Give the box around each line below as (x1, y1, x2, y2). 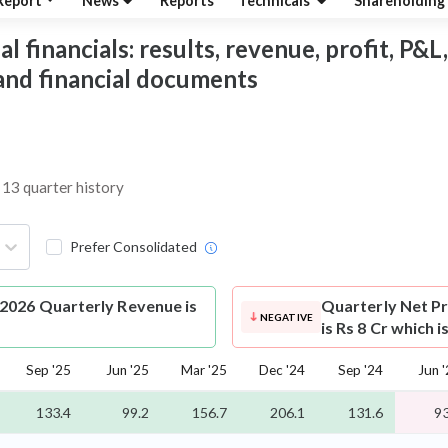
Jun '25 (106, 362, 149, 379)
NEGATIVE (259, 311, 313, 324)
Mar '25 (181, 362, 227, 379)
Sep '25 (26, 362, 71, 379)
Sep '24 (338, 362, 383, 379)
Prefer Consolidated (69, 238, 197, 256)
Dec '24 (259, 362, 305, 379)
